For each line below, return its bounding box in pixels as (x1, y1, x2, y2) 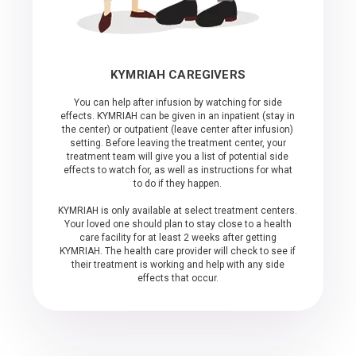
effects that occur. (137, 273, 219, 284)
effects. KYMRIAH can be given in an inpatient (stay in (60, 110, 296, 122)
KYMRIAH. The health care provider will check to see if (60, 246, 296, 257)
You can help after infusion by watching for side (73, 97, 282, 108)
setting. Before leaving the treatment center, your (69, 137, 286, 149)
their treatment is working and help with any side (71, 259, 284, 270)
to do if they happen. (133, 178, 222, 189)
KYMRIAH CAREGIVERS (110, 68, 246, 82)
